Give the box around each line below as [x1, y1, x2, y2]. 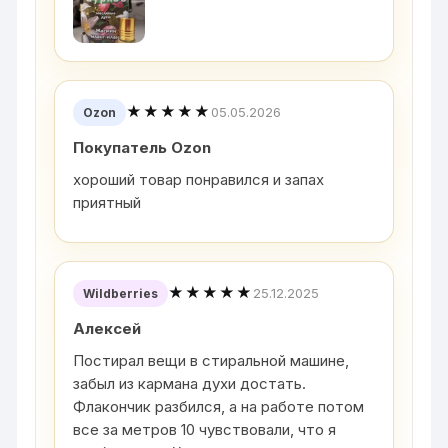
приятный [73, 192, 142, 212]
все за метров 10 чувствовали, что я [73, 419, 337, 439]
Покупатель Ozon [73, 137, 212, 157]
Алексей [73, 318, 142, 338]
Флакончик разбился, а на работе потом [73, 396, 365, 416]
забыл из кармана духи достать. [73, 373, 307, 393]
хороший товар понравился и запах [73, 169, 325, 189]
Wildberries [83, 285, 159, 301]
